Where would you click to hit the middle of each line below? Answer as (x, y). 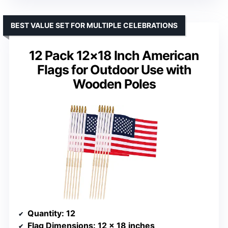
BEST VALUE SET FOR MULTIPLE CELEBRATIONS (94, 25)
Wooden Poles (114, 84)
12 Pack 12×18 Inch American (114, 56)
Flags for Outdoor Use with (114, 70)
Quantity (45, 213)
